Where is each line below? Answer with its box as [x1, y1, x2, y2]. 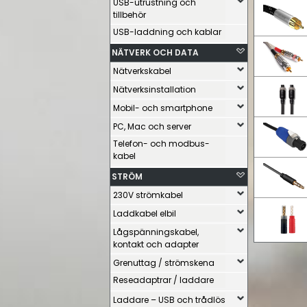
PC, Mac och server [113, 121, 191, 132]
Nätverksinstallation [113, 84, 196, 95]
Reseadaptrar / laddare [113, 274, 214, 286]
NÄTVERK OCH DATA [112, 47, 199, 58]
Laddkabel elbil [113, 208, 176, 219]
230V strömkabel [113, 189, 183, 201]
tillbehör [113, 9, 146, 21]
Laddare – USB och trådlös [113, 294, 225, 306]
